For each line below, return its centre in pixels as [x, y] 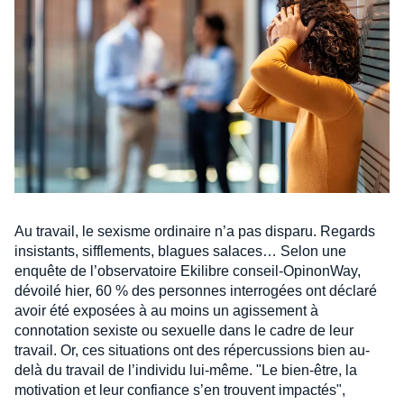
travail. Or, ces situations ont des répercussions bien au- [192, 350]
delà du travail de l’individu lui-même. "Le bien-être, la [186, 370]
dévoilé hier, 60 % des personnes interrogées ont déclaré [196, 290]
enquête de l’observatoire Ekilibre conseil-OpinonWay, [188, 271]
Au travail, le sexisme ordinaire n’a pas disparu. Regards [195, 231]
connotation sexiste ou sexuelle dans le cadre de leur [184, 330]
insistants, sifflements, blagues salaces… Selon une [180, 251]
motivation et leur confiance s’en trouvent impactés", [180, 390]
